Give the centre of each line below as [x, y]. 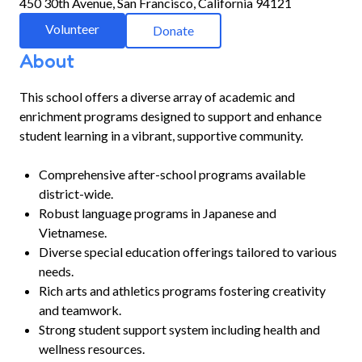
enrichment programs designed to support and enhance [170, 116]
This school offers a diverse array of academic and [157, 97]
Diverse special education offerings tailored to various [188, 252]
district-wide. [76, 194]
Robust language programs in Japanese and [158, 213]
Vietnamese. [73, 232]
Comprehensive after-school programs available [172, 174]
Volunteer [72, 29]
